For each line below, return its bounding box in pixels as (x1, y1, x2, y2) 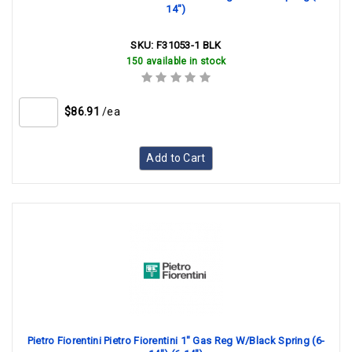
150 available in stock (126, 56, 226, 67)
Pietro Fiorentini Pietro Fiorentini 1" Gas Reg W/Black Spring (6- (27, 335, 325, 346)
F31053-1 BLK (156, 39, 222, 51)
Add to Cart (146, 152, 206, 164)
